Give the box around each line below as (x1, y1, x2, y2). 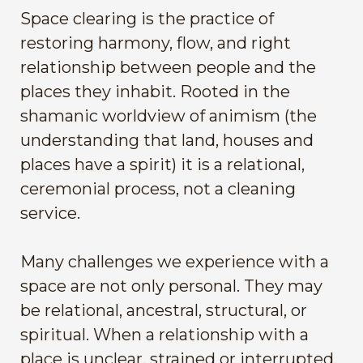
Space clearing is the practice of (20, 9, 274, 28)
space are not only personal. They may (20, 276, 322, 296)
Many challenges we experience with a (20, 252, 329, 271)
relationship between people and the (20, 58, 316, 77)
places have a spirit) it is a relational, (20, 155, 305, 174)
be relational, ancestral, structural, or (20, 301, 307, 320)
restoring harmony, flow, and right (20, 33, 291, 53)
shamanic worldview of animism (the (20, 106, 317, 126)
